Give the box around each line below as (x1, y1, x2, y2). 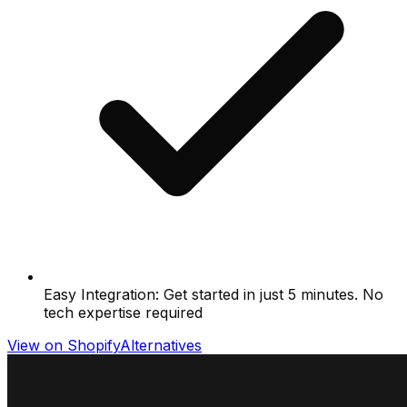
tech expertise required (44, 303, 203, 323)
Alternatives (120, 336, 202, 355)
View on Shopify (7, 336, 120, 355)
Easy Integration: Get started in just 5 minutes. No (44, 285, 383, 304)
